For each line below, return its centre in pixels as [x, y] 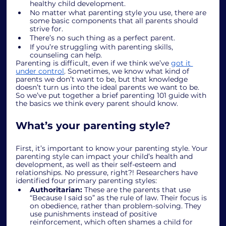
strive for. [47, 29]
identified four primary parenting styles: [87, 180]
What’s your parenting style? [93, 125]
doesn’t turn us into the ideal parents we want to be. [109, 87]
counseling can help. [66, 55]
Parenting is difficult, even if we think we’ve [94, 63]
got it [182, 63]
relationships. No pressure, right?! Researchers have [108, 172]
